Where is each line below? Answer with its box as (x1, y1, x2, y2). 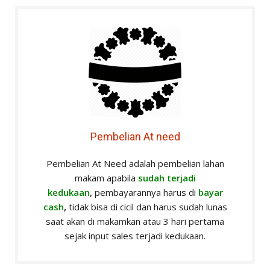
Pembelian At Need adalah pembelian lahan (46, 157, 224, 170)
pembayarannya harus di (92, 186, 198, 199)
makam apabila (74, 172, 138, 184)
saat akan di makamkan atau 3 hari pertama (46, 215, 224, 228)
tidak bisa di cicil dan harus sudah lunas (66, 201, 227, 213)
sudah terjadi (137, 172, 196, 184)
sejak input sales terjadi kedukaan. (64, 230, 206, 242)
